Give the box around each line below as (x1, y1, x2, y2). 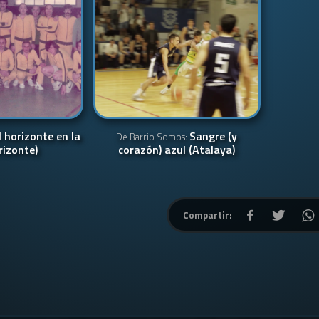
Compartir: (183, 208, 232, 222)
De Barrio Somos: (116, 130, 190, 144)
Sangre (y (189, 127, 238, 145)
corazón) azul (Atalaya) (118, 141, 236, 158)
